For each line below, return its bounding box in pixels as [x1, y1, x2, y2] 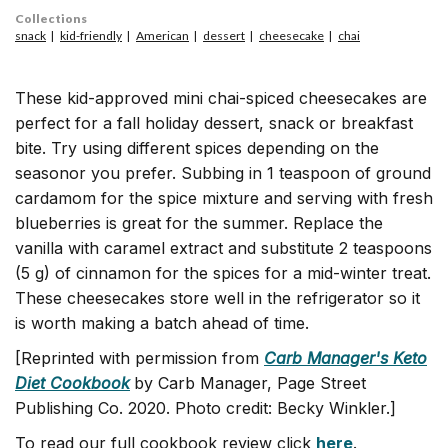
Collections [15, 10, 87, 26]
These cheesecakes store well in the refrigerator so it [15, 287, 420, 308]
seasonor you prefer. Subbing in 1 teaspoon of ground [15, 162, 431, 183]
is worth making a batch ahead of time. [15, 312, 309, 333]
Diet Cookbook [15, 372, 130, 393]
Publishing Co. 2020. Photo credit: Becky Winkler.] [15, 397, 396, 418]
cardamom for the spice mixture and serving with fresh [15, 187, 433, 208]
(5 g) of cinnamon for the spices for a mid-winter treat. [15, 262, 431, 283]
